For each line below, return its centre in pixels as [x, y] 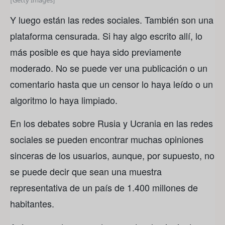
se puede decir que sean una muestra [86, 172]
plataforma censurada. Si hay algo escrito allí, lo [106, 35]
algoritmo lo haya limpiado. [64, 100]
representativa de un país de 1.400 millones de [104, 188]
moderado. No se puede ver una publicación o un [109, 68]
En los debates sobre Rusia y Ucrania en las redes [111, 123]
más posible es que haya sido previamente [96, 51]
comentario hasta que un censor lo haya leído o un [111, 84]
